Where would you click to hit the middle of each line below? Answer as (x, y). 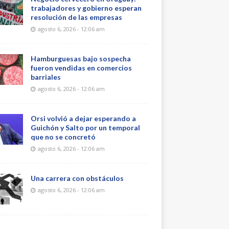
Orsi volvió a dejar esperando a (83, 118)
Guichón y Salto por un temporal (85, 128)
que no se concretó (63, 137)
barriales (45, 77)
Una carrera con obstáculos (77, 178)
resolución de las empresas (76, 17)
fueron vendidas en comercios (81, 68)
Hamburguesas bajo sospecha (81, 59)
